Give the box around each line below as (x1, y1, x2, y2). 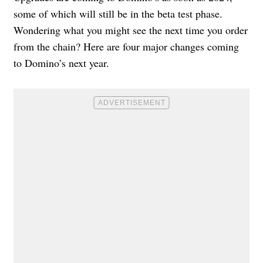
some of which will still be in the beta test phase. (14, 6, 222, 21)
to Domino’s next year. (14, 55, 109, 70)
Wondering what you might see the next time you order (14, 22, 248, 37)
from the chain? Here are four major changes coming (14, 39, 239, 53)
